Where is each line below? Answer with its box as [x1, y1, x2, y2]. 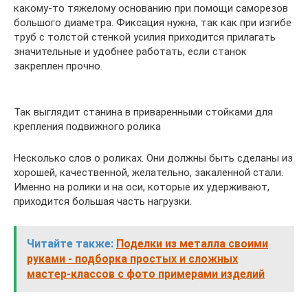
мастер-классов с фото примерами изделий [27, 267, 265, 280]
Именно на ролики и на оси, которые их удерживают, [14, 180, 269, 193]
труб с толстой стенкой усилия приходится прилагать [14, 30, 276, 43]
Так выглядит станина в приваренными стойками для [14, 105, 273, 118]
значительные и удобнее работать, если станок [14, 45, 247, 58]
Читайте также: [27, 236, 113, 250]
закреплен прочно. [14, 59, 102, 72]
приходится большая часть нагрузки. [14, 195, 192, 208]
